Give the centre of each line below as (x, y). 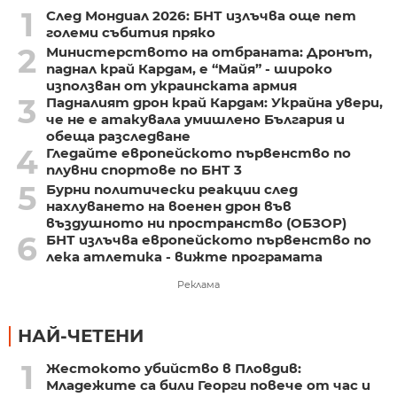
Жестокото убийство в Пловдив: (173, 369)
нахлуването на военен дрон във (168, 206)
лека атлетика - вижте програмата (184, 257)
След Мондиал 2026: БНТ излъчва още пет (201, 16)
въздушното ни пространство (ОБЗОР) (196, 223)
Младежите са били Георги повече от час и (208, 385)
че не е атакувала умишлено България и (195, 120)
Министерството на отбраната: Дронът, (209, 52)
